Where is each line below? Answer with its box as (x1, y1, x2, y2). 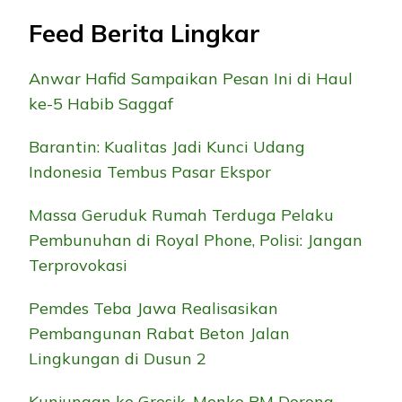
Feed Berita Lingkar (29, 18, 260, 49)
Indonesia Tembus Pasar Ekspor (29, 161, 271, 182)
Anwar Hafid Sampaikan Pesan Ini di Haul (29, 67, 353, 89)
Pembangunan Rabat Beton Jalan (29, 322, 290, 344)
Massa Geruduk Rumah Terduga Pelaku (29, 204, 334, 225)
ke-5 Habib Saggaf (29, 92, 173, 114)
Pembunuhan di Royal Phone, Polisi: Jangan (29, 229, 363, 250)
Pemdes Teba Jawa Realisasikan (29, 297, 278, 319)
